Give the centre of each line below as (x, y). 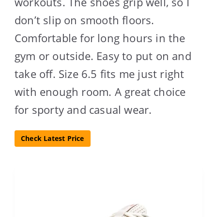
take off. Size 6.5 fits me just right (100, 74)
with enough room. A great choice (100, 92)
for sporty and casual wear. (83, 110)
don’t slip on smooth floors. (85, 20)
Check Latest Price (53, 139)
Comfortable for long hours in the (100, 38)
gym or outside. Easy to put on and (103, 56)
